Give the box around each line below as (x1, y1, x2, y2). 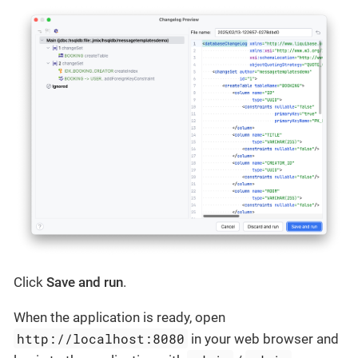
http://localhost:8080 (17, 330, 185, 348)
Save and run (46, 274, 123, 291)
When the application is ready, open (14, 309, 225, 326)
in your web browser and (188, 331, 340, 348)
